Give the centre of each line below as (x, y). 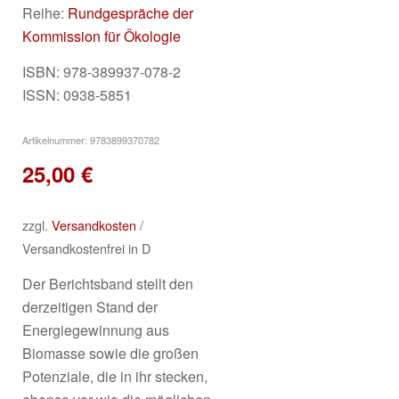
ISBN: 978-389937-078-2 (102, 71)
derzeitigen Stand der (90, 306)
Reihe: (45, 13)
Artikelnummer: (56, 139)
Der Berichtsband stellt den (108, 283)
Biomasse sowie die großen (110, 353)
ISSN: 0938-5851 (77, 94)
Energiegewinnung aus (96, 330)
